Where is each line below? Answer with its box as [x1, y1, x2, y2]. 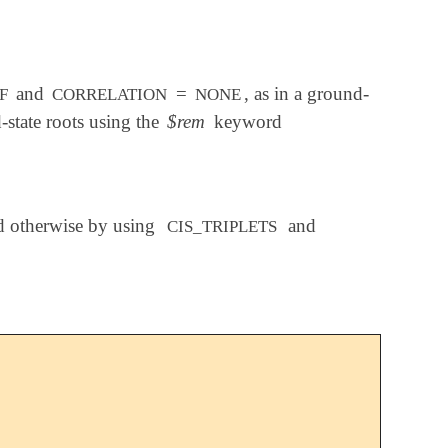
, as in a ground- [243, 83, 369, 105]
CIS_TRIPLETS [166, 216, 277, 236]
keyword [208, 111, 282, 133]
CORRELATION [52, 85, 168, 105]
